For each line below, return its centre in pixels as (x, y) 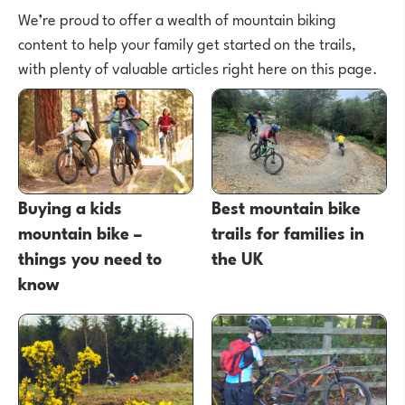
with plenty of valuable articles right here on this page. (198, 66)
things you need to (90, 257)
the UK (237, 257)
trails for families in (287, 232)
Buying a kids (70, 207)
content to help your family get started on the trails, (187, 42)
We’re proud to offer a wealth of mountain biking (177, 18)
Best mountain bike (286, 207)
